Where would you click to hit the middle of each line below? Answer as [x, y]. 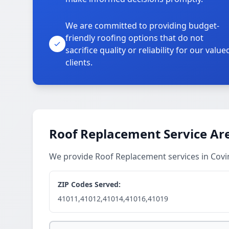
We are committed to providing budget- [142, 26]
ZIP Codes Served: [89, 184]
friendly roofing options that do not [134, 38]
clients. [79, 62]
